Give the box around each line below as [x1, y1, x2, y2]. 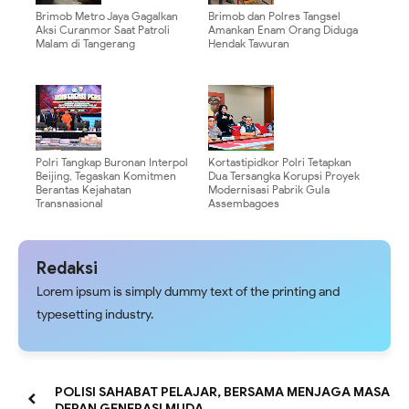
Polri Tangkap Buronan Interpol [36, 155, 188, 170]
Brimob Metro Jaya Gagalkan [36, 9, 178, 24]
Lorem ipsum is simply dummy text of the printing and [37, 284, 340, 300]
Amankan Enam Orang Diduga [208, 23, 358, 37]
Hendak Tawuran [208, 37, 289, 51]
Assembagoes [208, 196, 279, 211]
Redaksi [37, 258, 98, 279]
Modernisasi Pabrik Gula [208, 183, 330, 197]
